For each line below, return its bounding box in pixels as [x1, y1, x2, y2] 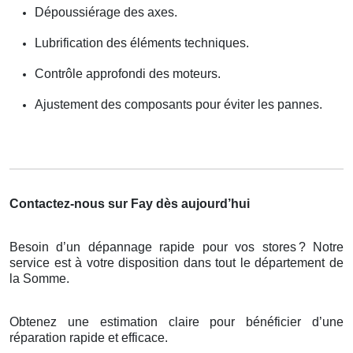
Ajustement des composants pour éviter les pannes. [35, 97, 322, 111]
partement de [269, 255, 344, 269]
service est [9, 255, 76, 269]
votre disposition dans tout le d [82, 255, 262, 269]
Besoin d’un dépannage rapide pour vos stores [9, 240, 296, 254]
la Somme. [9, 271, 69, 285]
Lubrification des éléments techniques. [35, 35, 249, 50]
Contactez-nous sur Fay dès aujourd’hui [9, 196, 250, 210]
